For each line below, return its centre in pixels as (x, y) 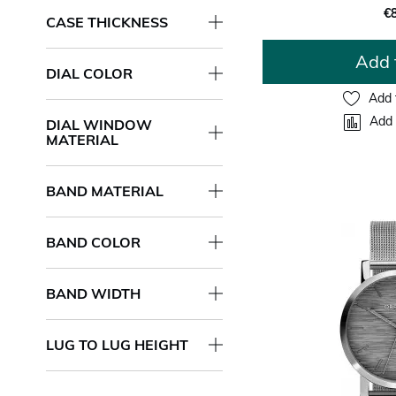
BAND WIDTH (93, 293)
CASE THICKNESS (107, 22)
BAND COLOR (93, 242)
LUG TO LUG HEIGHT (117, 344)
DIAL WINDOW (99, 124)
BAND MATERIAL (105, 190)
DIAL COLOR (89, 73)
